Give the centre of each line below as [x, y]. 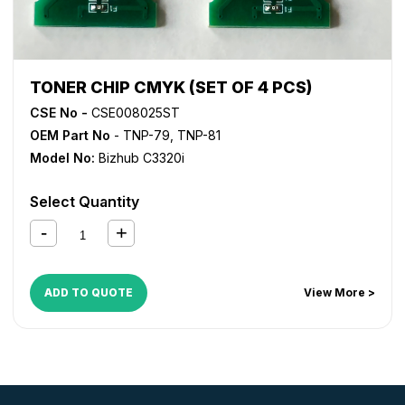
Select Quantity [85, 202]
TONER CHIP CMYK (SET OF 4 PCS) [171, 87]
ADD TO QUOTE [89, 292]
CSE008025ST [134, 113]
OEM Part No [70, 135]
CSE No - [59, 113]
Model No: [62, 158]
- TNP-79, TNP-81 [165, 135]
